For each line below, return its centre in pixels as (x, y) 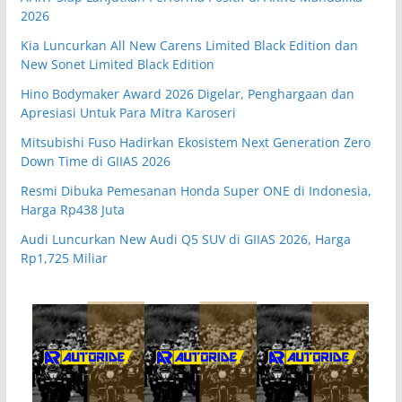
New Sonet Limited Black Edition (117, 64)
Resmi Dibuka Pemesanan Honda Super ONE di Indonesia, (196, 190)
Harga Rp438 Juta (72, 209)
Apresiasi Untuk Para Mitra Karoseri (128, 112)
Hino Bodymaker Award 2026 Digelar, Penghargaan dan (187, 93)
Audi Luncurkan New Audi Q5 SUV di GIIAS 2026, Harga (185, 239)
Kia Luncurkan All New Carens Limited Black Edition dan (189, 45)
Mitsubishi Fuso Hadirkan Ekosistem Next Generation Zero (195, 142)
